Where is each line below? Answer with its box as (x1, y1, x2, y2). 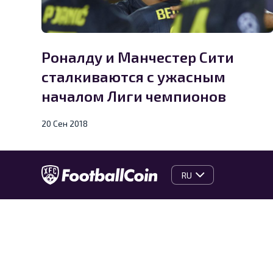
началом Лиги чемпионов (41, 87, 226, 105)
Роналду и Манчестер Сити (41, 48, 234, 66)
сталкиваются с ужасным (41, 68, 225, 86)
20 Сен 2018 (41, 118, 88, 129)
